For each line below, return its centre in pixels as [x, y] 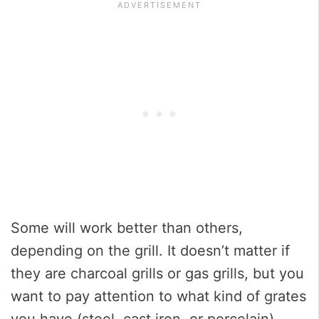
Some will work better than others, [127, 228]
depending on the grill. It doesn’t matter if [150, 250]
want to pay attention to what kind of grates [158, 296]
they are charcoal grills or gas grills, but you [157, 273]
